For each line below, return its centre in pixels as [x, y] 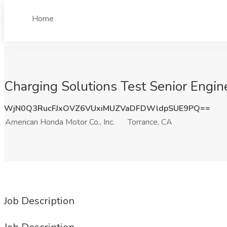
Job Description [39, 201]
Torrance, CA [150, 122]
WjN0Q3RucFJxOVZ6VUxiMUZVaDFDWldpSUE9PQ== [107, 108]
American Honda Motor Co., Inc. [60, 122]
